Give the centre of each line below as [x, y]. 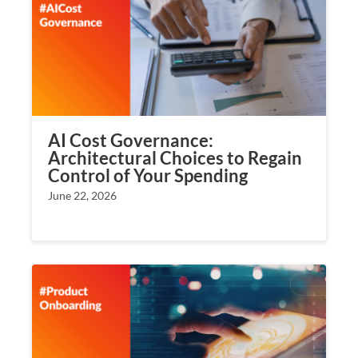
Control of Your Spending [148, 175]
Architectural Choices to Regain [175, 157]
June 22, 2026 [82, 195]
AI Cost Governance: [131, 140]
